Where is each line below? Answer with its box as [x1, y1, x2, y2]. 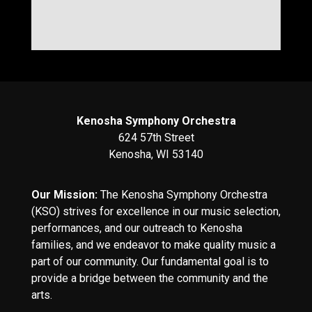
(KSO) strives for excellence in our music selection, [31, 205, 281, 219]
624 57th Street [118, 131, 194, 145]
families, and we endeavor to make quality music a [31, 238, 276, 252]
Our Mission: [31, 188, 97, 202]
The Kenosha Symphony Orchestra [97, 188, 267, 202]
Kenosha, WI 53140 [109, 148, 203, 162]
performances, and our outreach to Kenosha [31, 221, 242, 235]
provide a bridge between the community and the [31, 272, 268, 286]
